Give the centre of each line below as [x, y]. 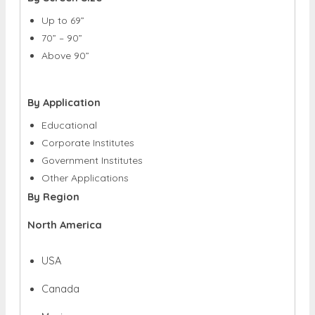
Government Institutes [92, 160]
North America [65, 224]
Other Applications [85, 178]
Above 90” [65, 55]
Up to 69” [63, 20]
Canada [60, 288]
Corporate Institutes [88, 142]
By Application [64, 102]
